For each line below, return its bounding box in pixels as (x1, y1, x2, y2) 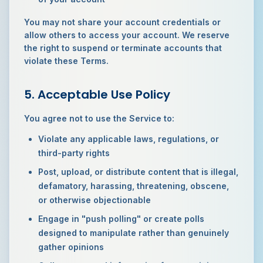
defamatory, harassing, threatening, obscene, (38, 181, 229, 191)
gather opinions (38, 242, 104, 252)
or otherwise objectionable (38, 195, 151, 205)
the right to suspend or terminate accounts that (24, 43, 222, 53)
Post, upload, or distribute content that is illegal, (38, 167, 238, 177)
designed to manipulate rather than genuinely (38, 228, 229, 238)
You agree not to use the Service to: (24, 113, 174, 123)
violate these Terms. (24, 56, 109, 66)
